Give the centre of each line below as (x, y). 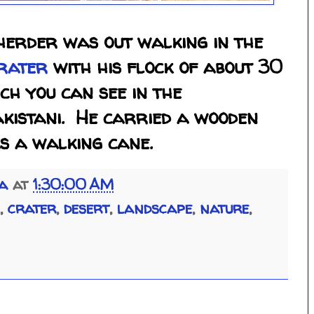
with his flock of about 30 (165, 67)
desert (87, 209)
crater (32, 209)
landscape (155, 209)
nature (224, 209)
